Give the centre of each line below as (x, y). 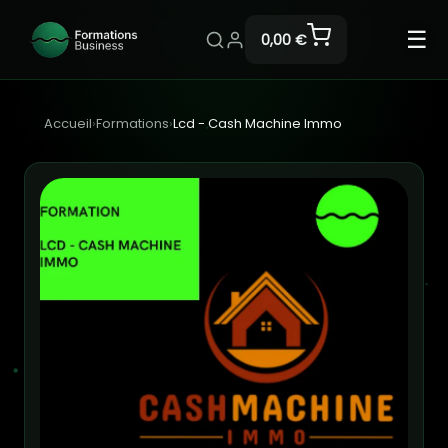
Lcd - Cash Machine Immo (257, 123)
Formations (132, 123)
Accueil (68, 123)
